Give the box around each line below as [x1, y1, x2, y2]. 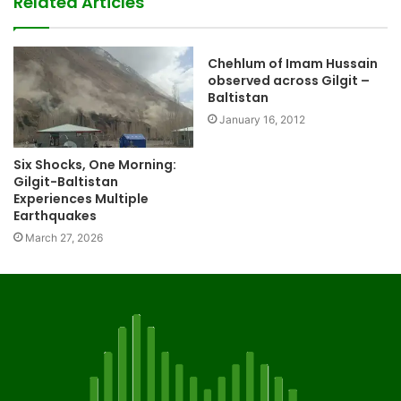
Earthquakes [13, 207, 97, 226]
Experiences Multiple [13, 190, 149, 209]
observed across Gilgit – [208, 71, 370, 90]
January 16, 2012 [219, 112, 305, 126]
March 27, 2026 [25, 231, 103, 245]
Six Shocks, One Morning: [13, 156, 176, 175]
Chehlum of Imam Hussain [208, 54, 378, 73]
